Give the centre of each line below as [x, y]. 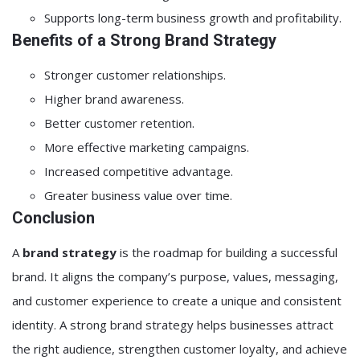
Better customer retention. [119, 123]
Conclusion [53, 218]
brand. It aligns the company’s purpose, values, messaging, [175, 276]
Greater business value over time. [138, 195]
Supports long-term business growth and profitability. [193, 18]
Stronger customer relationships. [135, 75]
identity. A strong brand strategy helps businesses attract [173, 325]
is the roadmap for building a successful [227, 252]
